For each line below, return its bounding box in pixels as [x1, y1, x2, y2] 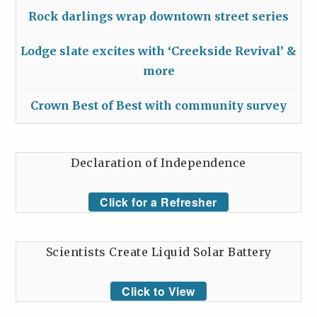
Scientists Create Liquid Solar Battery [45, 244, 272, 259]
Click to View [122, 282, 195, 299]
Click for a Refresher [100, 193, 217, 210]
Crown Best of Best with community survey [30, 98, 287, 113]
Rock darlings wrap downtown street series [28, 8, 289, 23]
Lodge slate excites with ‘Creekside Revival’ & [21, 43, 296, 58]
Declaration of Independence [71, 155, 246, 170]
